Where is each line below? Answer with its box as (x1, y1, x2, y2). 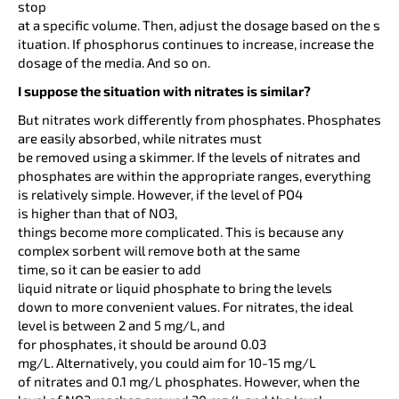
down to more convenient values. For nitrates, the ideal (18, 298, 353, 315)
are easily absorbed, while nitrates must (18, 130, 262, 147)
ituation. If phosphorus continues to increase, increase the (18, 35, 374, 52)
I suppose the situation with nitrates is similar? (18, 83, 311, 100)
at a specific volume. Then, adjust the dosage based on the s (18, 16, 380, 33)
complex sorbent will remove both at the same (18, 242, 300, 259)
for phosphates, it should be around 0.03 (18, 336, 266, 353)
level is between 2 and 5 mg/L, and (18, 317, 225, 334)
